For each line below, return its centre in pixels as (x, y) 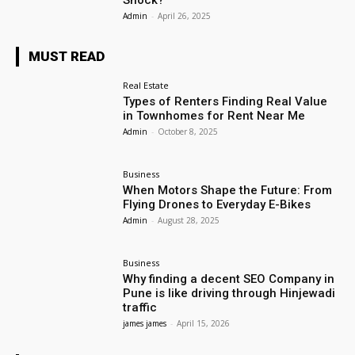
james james (145, 323)
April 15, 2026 (204, 323)
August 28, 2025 (189, 221)
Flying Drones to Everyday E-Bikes (217, 205)
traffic (140, 307)
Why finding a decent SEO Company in (229, 279)
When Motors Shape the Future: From (228, 191)
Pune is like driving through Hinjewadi (229, 293)
